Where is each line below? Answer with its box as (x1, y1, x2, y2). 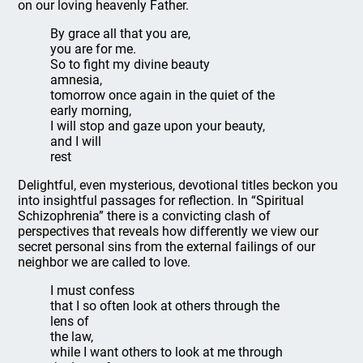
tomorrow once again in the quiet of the (50, 88, 275, 103)
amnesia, (50, 72, 103, 88)
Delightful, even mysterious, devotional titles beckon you (18, 177, 339, 193)
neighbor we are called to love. (18, 254, 191, 270)
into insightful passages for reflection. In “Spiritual (18, 193, 305, 208)
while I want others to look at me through (50, 344, 284, 360)
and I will (50, 134, 102, 149)
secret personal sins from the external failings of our (18, 239, 316, 254)
